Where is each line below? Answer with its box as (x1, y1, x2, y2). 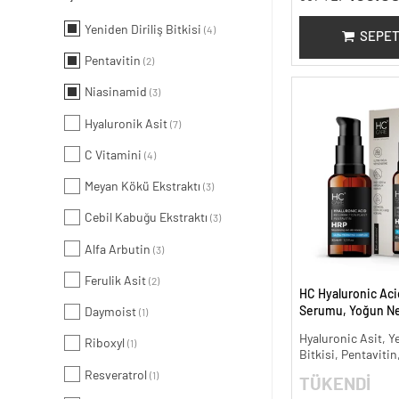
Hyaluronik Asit (85, 118, 170, 131)
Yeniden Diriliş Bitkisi (85, 23, 204, 37)
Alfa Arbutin (85, 243, 153, 256)
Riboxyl (85, 338, 127, 351)
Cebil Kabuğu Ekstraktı (85, 212, 210, 225)
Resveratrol (85, 369, 150, 382)
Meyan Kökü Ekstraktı (85, 181, 203, 194)
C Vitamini (85, 149, 144, 162)
